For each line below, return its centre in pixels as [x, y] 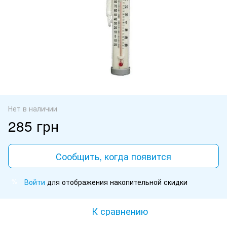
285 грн [33, 125]
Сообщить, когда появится [113, 156]
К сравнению [120, 211]
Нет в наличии [33, 108]
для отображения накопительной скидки [116, 182]
